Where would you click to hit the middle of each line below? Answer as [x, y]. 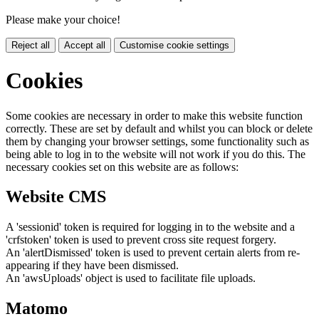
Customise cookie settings [174, 45]
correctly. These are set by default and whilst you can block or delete [159, 128]
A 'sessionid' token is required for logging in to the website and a [150, 227]
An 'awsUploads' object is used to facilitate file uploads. [131, 278]
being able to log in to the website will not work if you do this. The [156, 154]
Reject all [31, 45]
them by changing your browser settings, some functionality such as [157, 141]
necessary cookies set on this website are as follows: [122, 167]
